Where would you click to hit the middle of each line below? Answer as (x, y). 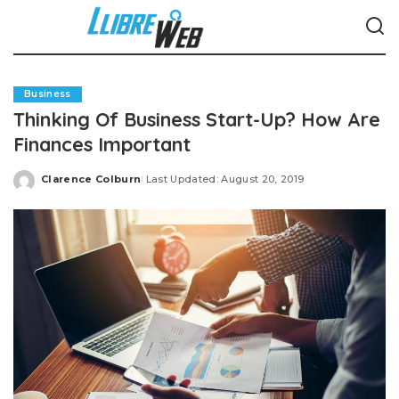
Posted (61, 185)
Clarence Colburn (91, 179)
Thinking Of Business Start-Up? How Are (197, 119)
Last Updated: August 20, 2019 (225, 179)
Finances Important (102, 144)
